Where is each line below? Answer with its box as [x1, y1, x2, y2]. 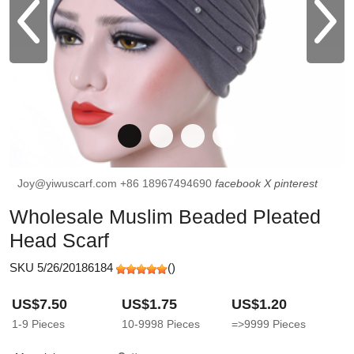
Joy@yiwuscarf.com [17, 177, 120, 190]
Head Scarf [9, 229, 109, 251]
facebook [215, 177, 261, 190]
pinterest [274, 177, 318, 190]
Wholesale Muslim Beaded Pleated [9, 205, 321, 228]
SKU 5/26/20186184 [9, 261, 116, 274]
